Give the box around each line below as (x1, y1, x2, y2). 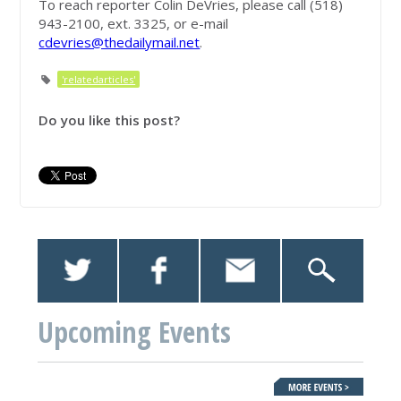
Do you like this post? (38, 111, 181, 130)
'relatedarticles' (62, 73, 136, 87)
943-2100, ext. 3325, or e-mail (38, 14, 229, 33)
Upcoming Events (38, 311, 232, 351)
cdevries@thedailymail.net (38, 33, 200, 52)
